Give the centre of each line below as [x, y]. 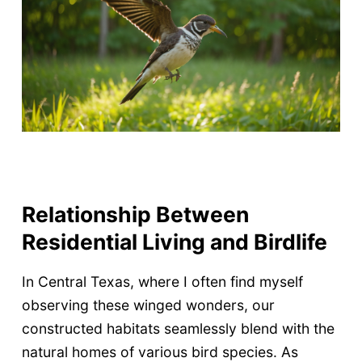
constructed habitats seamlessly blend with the [178, 329]
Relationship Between [135, 214]
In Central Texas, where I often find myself [162, 282]
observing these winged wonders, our [148, 305]
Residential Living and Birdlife [174, 241]
